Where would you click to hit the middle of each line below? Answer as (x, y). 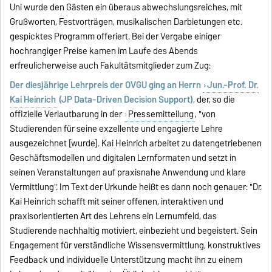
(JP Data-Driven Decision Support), (127, 100)
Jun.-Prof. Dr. (233, 85)
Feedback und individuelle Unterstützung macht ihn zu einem (126, 260)
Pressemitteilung (161, 114)
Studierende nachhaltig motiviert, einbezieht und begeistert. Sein (134, 231)
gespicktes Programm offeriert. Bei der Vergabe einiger (115, 37)
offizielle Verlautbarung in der (67, 114)
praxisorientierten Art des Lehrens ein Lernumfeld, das (114, 216)
